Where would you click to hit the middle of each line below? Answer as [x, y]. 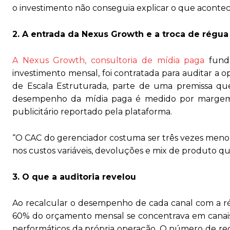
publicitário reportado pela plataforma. [92, 112]
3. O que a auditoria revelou [74, 177]
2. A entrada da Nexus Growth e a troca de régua [120, 34]
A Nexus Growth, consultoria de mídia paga [109, 60]
